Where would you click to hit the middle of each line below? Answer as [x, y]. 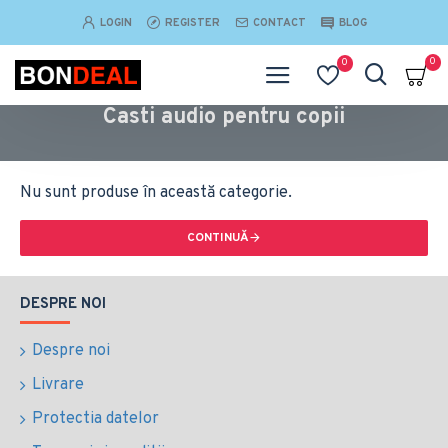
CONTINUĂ [218, 238]
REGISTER [192, 22]
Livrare [58, 385]
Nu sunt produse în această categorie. [156, 193]
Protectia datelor [95, 419]
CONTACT [279, 22]
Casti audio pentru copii [224, 117]
